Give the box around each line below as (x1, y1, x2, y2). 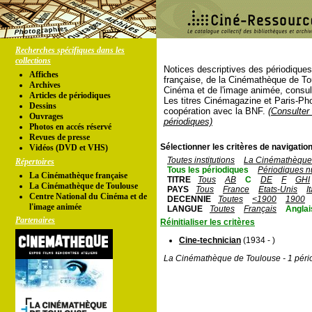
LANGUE (167, 204, 203, 214)
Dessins (29, 101, 56, 111)
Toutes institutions (167, 155, 235, 165)
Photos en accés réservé (29, 122, 111, 132)
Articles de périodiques (29, 91, 111, 100)
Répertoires (15, 157, 54, 166)
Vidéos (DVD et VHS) (29, 143, 108, 153)
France (223, 185, 249, 194)
